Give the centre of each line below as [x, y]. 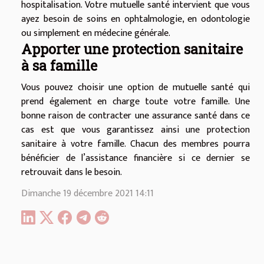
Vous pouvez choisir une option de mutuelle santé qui [136, 88]
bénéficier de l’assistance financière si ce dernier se [136, 159]
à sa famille [59, 65]
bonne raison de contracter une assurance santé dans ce [136, 116]
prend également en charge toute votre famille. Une [136, 102]
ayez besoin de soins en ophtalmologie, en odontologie [136, 19]
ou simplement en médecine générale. [96, 34]
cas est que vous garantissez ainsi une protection [136, 130]
